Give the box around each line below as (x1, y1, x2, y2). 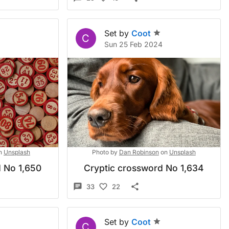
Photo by (91, 148, 118, 156)
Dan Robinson (119, 148, 159, 156)
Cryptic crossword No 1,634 (84, 163, 204, 173)
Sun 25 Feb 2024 (104, 40, 163, 49)
